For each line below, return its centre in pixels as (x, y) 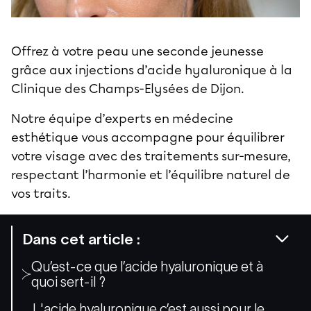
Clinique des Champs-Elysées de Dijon (126, 89)
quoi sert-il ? (69, 281)
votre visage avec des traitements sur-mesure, (151, 156)
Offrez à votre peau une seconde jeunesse (137, 51)
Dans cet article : (81, 239)
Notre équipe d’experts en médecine (122, 118)
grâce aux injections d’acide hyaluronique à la (152, 70)
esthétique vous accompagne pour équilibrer (148, 137)
